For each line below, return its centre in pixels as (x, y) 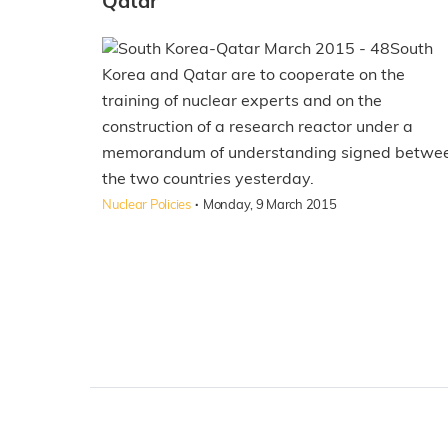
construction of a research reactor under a (257, 128)
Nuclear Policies (146, 206)
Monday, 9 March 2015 (269, 206)
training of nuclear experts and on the (242, 102)
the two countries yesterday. (208, 180)
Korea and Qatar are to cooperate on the (253, 76)
